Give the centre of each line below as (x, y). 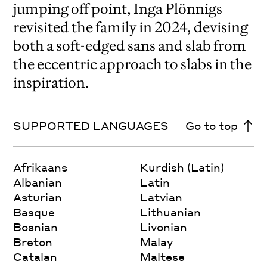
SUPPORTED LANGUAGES (91, 126)
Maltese (163, 257)
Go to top (211, 126)
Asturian (38, 197)
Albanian (38, 182)
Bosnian (36, 227)
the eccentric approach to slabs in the (133, 64)
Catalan (35, 257)
